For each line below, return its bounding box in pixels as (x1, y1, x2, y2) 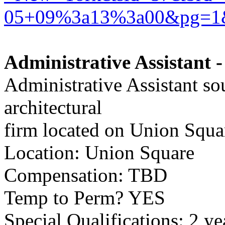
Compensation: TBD (4, 164, 167, 186)
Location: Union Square (4, 142, 194, 163)
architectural (4, 96, 102, 118)
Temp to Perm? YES (4, 187, 165, 208)
